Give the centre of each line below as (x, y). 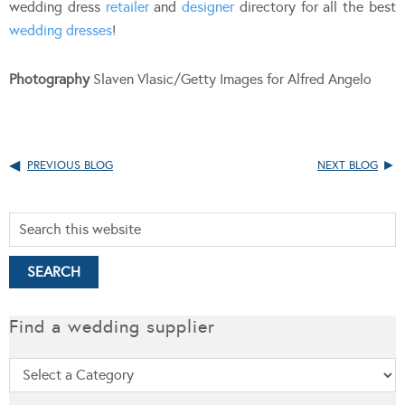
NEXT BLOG (348, 165)
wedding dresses (61, 30)
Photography (49, 79)
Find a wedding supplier (112, 326)
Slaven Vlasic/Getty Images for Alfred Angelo (231, 79)
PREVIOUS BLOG (70, 165)
